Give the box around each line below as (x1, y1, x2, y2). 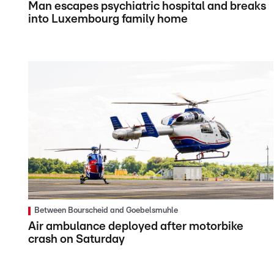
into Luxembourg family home (28, 13, 188, 26)
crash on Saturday (28, 233, 125, 245)
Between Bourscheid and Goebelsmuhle (34, 206, 178, 215)
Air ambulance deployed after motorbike (28, 220, 243, 232)
